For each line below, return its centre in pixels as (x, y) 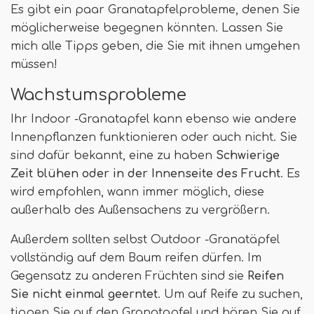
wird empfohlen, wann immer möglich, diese (137, 192)
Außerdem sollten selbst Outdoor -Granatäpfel (145, 239)
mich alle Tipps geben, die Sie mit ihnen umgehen (155, 46)
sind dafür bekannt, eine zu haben (113, 155)
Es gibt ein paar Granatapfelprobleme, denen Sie (155, 9)
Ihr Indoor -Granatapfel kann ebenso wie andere (153, 119)
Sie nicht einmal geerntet (84, 294)
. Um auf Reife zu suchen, (230, 294)
